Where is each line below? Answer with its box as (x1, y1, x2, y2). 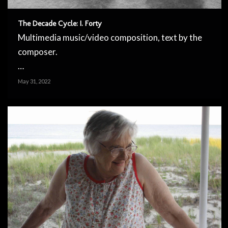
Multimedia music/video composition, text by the (18, 32, 202, 43)
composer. (18, 46, 58, 58)
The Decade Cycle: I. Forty (18, 19, 102, 28)
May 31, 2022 (18, 78, 50, 85)
